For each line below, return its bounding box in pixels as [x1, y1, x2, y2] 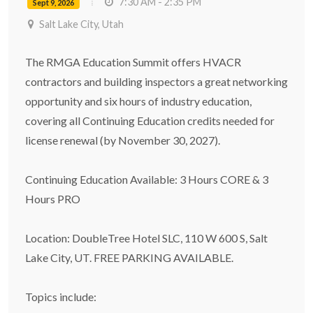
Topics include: [25, 290, 96, 303]
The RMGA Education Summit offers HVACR [25, 55, 241, 68]
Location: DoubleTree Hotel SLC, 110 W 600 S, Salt [25, 231, 268, 245]
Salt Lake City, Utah [37, 18, 124, 30]
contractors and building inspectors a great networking [25, 75, 288, 88]
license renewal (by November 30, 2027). [25, 133, 220, 147]
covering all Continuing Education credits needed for [25, 114, 275, 127]
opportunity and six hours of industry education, [25, 94, 252, 108]
